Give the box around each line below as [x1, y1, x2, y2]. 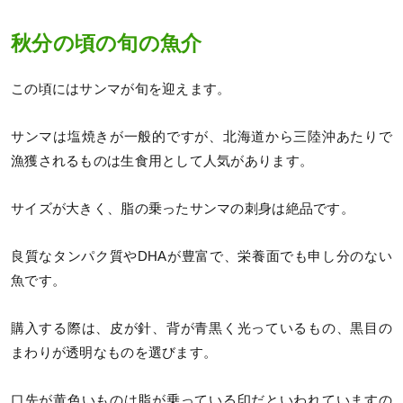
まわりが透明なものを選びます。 [11, 345, 218, 360]
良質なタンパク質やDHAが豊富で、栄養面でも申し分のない [11, 248, 392, 264]
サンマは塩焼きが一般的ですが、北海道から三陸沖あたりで [11, 129, 392, 144]
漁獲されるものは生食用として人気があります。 [11, 153, 314, 168]
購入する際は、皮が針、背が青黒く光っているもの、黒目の [11, 320, 392, 336]
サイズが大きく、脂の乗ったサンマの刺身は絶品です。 [11, 201, 354, 216]
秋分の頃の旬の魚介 [11, 32, 202, 56]
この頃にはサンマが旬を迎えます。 [11, 81, 231, 96]
